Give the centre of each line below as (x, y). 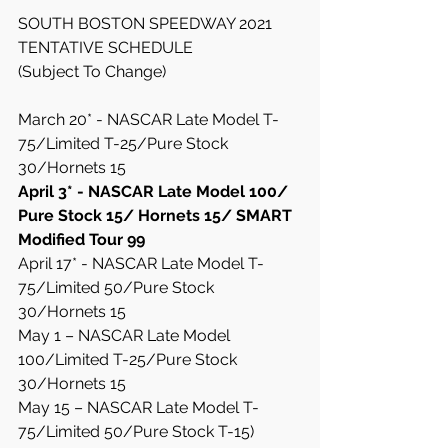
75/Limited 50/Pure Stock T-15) (138, 431)
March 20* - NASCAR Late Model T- (148, 119)
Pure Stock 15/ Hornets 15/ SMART (157, 215)
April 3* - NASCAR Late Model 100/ (155, 191)
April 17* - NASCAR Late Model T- (141, 263)
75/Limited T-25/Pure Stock (125, 143)
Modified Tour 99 (81, 239)
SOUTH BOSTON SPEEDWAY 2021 (147, 23)
